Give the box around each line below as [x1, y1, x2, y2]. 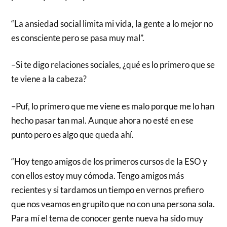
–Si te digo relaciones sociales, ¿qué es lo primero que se [11, 59, 215, 70]
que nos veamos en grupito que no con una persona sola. [11, 199, 215, 210]
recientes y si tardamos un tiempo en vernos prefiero [11, 184, 204, 196]
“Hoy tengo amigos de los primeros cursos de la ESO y [11, 156, 208, 167]
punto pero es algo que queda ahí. [11, 129, 134, 140]
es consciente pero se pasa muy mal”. [11, 32, 145, 43]
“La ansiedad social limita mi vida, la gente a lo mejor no [11, 18, 213, 29]
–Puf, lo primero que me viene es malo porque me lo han [11, 100, 215, 111]
